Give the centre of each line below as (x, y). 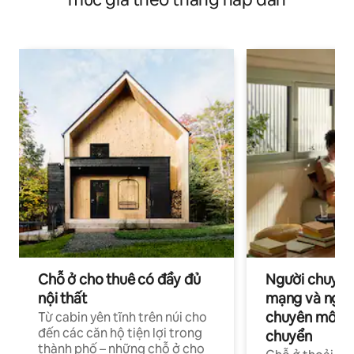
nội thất (62, 298)
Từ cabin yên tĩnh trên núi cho (122, 317)
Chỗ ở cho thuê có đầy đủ (119, 279)
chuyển (289, 336)
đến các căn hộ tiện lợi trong (120, 333)
